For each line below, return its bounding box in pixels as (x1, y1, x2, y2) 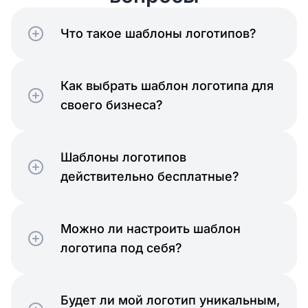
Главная (126, 197, 181, 214)
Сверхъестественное (80, 80, 228, 98)
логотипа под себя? (60, 241, 182, 256)
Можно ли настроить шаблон (60, 221, 241, 236)
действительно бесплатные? (60, 169, 239, 184)
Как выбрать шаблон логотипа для (60, 78, 274, 93)
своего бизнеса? (60, 98, 163, 113)
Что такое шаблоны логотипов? (60, 26, 256, 41)
